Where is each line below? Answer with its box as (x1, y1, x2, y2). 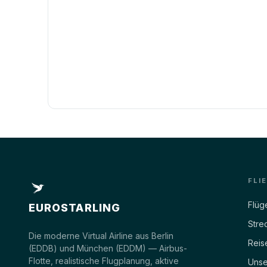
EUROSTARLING (29, 201, 120, 214)
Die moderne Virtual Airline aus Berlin (29, 230, 173, 241)
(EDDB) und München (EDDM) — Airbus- (29, 243, 187, 253)
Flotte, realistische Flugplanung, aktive (29, 255, 179, 266)
